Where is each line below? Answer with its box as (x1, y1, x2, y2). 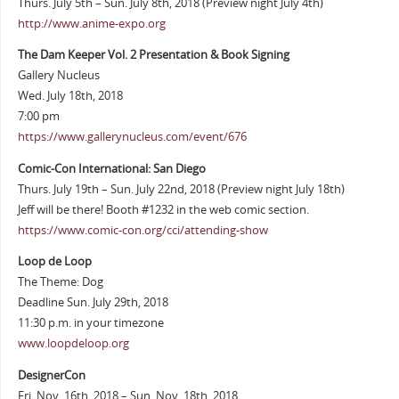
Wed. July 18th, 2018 (17, 88, 123, 104)
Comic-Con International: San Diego (17, 160, 206, 176)
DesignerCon (17, 367, 85, 383)
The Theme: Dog (17, 274, 103, 290)
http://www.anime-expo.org (17, 15, 166, 31)
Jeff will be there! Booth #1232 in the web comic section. (17, 201, 309, 217)
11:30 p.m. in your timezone (17, 315, 164, 331)
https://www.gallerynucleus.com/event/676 (17, 129, 247, 145)
